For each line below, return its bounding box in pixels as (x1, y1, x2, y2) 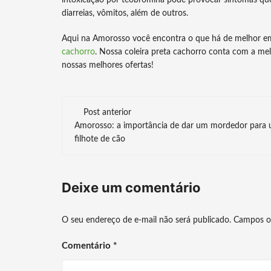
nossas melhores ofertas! (62, 61, 154, 70)
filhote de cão (74, 135, 125, 143)
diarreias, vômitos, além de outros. (62, 9, 188, 18)
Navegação (61, 95, 186, 123)
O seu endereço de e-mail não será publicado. (62, 216, 231, 224)
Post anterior (83, 108, 131, 117)
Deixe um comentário (62, 180, 201, 195)
